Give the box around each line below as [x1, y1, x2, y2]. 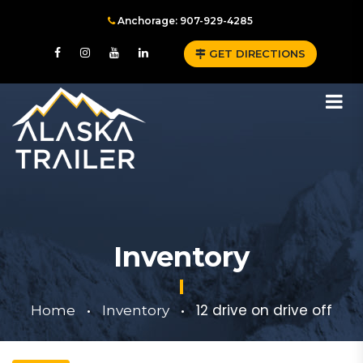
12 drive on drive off [196, 301, 332, 321]
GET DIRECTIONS [206, 47, 305, 60]
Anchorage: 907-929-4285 [114, 15, 253, 27]
